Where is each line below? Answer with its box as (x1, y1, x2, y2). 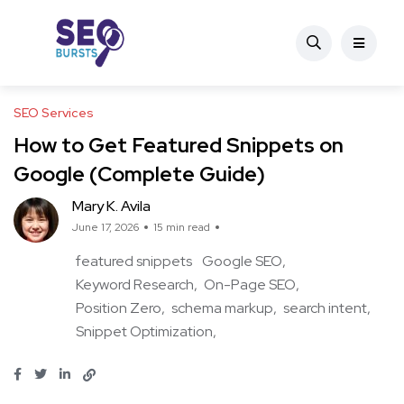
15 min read (153, 220, 210, 234)
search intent (283, 298, 367, 317)
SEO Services (14, 105, 94, 121)
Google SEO (202, 252, 282, 271)
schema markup (171, 298, 273, 317)
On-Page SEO (204, 275, 296, 294)
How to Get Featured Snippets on (14, 132, 344, 159)
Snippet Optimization (76, 322, 213, 341)
